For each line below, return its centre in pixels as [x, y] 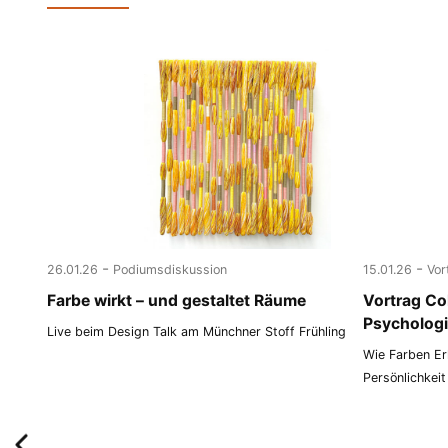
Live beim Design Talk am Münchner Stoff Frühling [197, 331]
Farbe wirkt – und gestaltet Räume [177, 300]
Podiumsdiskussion [170, 269]
